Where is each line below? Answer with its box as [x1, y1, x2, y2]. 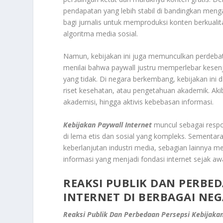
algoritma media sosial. [63, 29, 138, 39]
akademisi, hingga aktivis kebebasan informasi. [63, 97, 214, 107]
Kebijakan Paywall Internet [63, 119, 152, 129]
